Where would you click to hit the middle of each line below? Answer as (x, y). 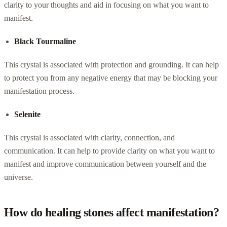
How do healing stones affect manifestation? (112, 212)
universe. (18, 177)
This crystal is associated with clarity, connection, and (89, 137)
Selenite (27, 114)
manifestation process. (39, 91)
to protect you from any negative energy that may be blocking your (111, 78)
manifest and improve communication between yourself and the (105, 164)
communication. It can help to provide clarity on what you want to (109, 150)
